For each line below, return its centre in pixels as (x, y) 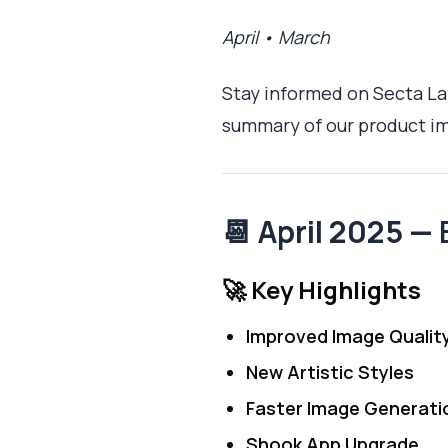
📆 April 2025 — (330, 231)
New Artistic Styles (330, 372)
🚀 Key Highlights (321, 289)
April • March (276, 37)
